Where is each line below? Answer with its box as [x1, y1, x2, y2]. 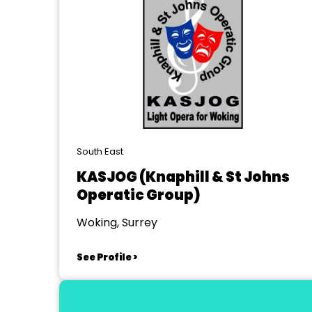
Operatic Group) [76, 185, 201, 205]
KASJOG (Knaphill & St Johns [76, 167, 290, 187]
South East [76, 145, 123, 158]
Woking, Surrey [76, 214, 157, 231]
